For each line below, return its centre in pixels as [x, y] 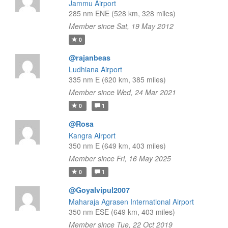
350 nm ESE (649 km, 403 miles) [122, 212]
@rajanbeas [89, 58]
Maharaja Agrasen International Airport [131, 202]
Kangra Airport [92, 135]
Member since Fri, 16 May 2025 [120, 158]
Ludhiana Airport [95, 69]
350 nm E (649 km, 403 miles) [117, 146]
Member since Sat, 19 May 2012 [121, 26]
